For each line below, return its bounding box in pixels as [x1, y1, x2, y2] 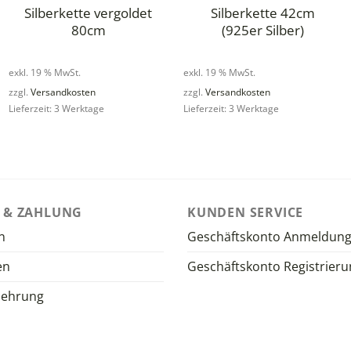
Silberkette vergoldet [24, 3, 153, 22]
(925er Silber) [221, 20, 304, 39]
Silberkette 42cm [210, 3, 315, 22]
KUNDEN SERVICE [187, 203, 304, 221]
